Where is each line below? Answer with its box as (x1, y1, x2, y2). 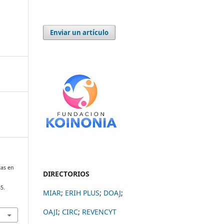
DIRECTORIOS (43, 168, 89, 178)
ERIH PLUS (65, 187, 99, 197)
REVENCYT (82, 206, 116, 216)
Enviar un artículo (50, 27, 109, 37)
